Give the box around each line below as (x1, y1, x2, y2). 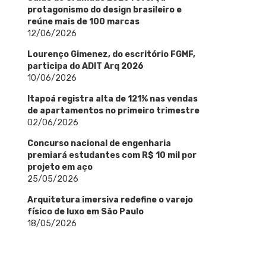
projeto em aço (27, 161, 93, 172)
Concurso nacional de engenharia (27, 138, 171, 148)
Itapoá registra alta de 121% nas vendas (27, 93, 198, 104)
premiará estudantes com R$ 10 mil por (27, 150, 197, 160)
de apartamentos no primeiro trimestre (27, 105, 199, 116)
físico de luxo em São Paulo (27, 206, 144, 217)
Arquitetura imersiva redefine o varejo (27, 194, 193, 205)
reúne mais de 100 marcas (27, 16, 140, 27)
